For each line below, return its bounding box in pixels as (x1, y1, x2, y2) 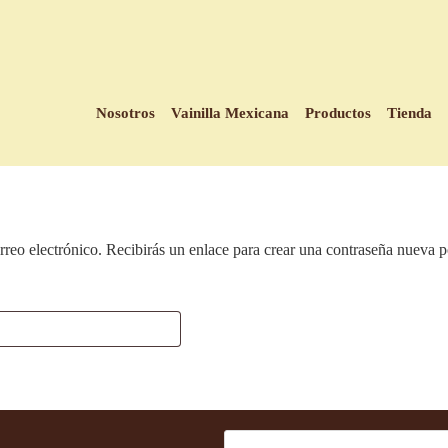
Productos (305, 105, 372, 121)
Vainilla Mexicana (171, 105, 290, 121)
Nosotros (96, 105, 156, 121)
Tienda (387, 105, 433, 121)
